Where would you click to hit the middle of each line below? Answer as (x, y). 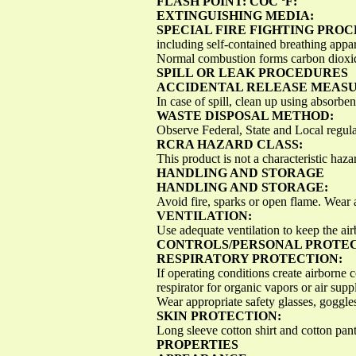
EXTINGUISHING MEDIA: (235, 15)
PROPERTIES (197, 344)
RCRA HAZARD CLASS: (230, 144)
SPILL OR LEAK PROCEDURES (252, 72)
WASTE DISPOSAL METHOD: (245, 115)
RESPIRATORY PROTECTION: (250, 258)
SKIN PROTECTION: (219, 315)
